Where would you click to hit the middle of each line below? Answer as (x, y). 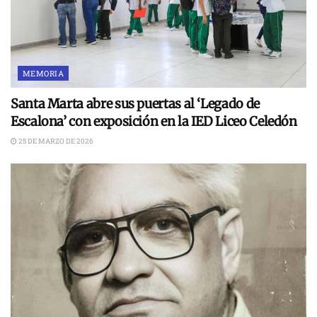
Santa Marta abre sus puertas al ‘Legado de (135, 104)
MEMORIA (44, 74)
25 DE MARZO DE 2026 (55, 142)
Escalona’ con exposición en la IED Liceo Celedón (154, 122)
